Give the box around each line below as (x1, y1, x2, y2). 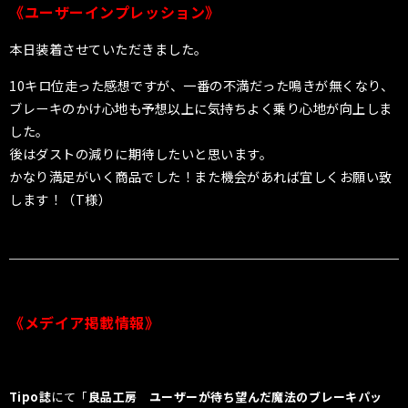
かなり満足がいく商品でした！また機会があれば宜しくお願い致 (9, 166, 393, 186)
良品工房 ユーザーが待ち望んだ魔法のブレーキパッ (87, 387, 382, 405)
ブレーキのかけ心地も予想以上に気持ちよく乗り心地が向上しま (9, 97, 393, 117)
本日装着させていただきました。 (9, 39, 208, 59)
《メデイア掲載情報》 (9, 311, 160, 333)
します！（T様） (9, 189, 112, 209)
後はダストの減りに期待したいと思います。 (9, 143, 273, 163)
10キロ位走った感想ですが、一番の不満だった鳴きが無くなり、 (9, 75, 394, 95)
